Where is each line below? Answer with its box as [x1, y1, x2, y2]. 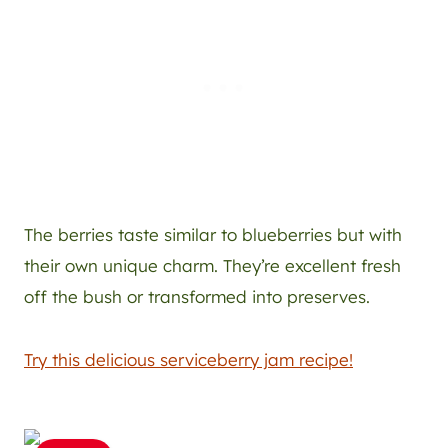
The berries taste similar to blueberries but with [24, 224, 402, 246]
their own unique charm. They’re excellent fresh [24, 255, 401, 277]
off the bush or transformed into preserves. [24, 286, 370, 308]
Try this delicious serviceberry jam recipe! [24, 349, 353, 371]
